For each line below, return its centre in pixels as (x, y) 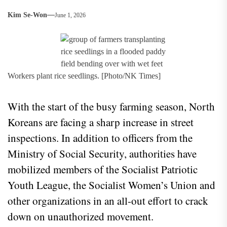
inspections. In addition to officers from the (100, 138)
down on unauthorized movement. (81, 217)
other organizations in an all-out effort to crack (108, 201)
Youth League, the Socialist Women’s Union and (111, 185)
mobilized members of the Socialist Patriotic (103, 169)
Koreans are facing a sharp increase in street (101, 122)
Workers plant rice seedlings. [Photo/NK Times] (84, 76)
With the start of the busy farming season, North (111, 107)
